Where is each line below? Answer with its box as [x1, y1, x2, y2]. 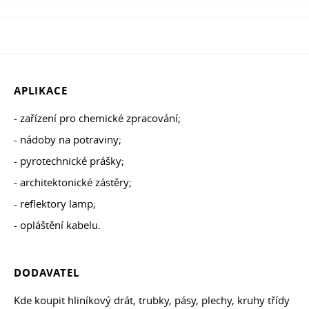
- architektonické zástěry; [14, 175, 132, 190]
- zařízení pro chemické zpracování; [14, 111, 181, 126]
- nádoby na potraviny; [14, 132, 121, 147]
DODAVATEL [14, 266, 79, 281]
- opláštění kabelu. [14, 218, 101, 232]
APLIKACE [14, 83, 68, 99]
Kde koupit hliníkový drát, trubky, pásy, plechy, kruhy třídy [14, 293, 290, 308]
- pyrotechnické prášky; [14, 154, 124, 168]
